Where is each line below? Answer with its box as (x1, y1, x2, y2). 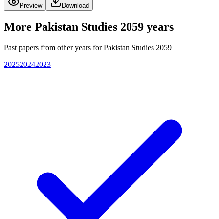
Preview (20, 2, 42, 10)
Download (62, 2, 89, 10)
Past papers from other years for (4, 43, 104, 52)
